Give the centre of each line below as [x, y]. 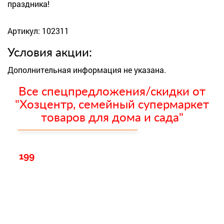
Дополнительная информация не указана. [87, 70]
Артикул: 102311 [38, 31]
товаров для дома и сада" [112, 118]
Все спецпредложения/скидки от [112, 92]
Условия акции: [50, 53]
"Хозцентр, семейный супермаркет [112, 105]
